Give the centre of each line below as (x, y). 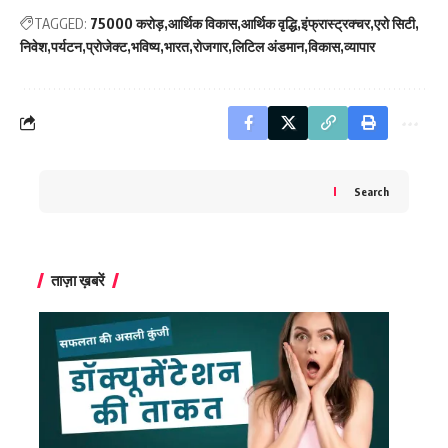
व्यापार (359, 46)
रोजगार (210, 46)
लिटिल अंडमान (268, 46)
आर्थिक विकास (202, 23)
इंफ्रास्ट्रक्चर (335, 23)
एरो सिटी (394, 23)
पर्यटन (66, 46)
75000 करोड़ (127, 23)
